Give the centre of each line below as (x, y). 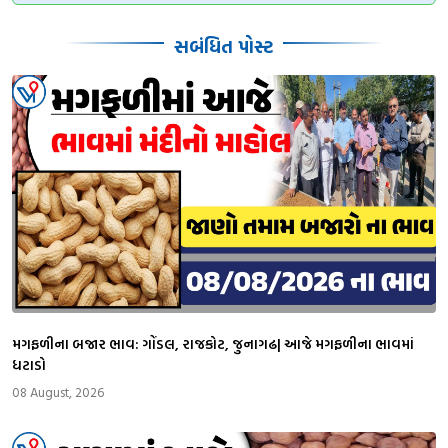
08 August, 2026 (58, 392)
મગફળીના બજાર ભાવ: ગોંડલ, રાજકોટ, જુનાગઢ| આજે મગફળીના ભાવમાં (213, 343)
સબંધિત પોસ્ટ (223, 46)
